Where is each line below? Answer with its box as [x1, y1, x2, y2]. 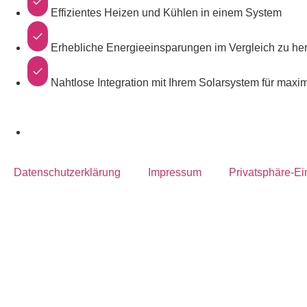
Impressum [148, 166, 201, 178]
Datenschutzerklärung [14, 166, 121, 178]
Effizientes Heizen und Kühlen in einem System [51, 6, 282, 19]
